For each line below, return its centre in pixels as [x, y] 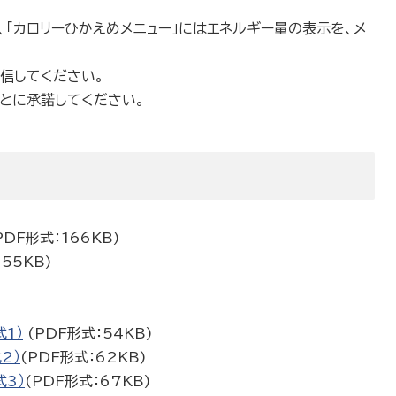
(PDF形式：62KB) [84, 357]
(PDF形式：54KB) [88, 333]
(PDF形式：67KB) [88, 381]
